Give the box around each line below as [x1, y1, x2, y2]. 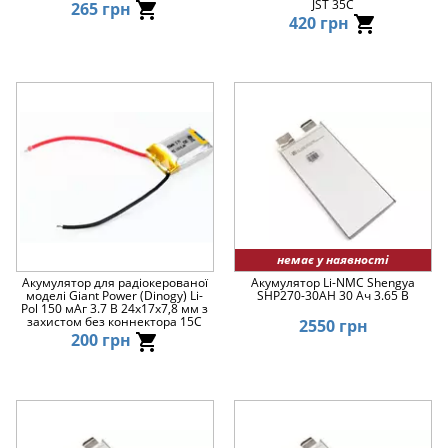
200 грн [70, 329, 135, 352]
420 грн [289, 11, 354, 34]
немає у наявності [277, 251, 390, 269]
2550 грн [298, 315, 368, 338]
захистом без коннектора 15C [27, 313, 203, 331]
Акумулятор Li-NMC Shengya [251, 274, 416, 292]
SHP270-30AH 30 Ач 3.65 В [257, 287, 410, 305]
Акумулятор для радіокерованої [21, 274, 208, 292]
